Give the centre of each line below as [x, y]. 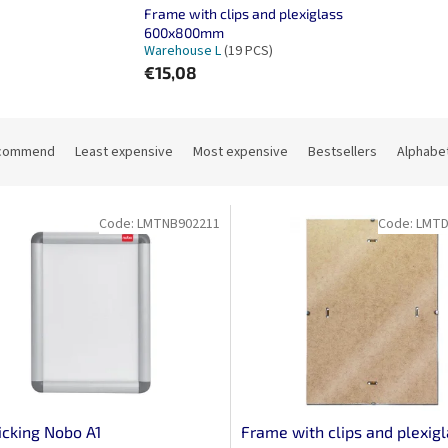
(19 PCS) [249, 51]
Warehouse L [184, 51]
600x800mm [184, 33]
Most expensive [240, 152]
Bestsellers [342, 152]
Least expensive [124, 152]
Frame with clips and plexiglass [244, 14]
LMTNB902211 [178, 224]
